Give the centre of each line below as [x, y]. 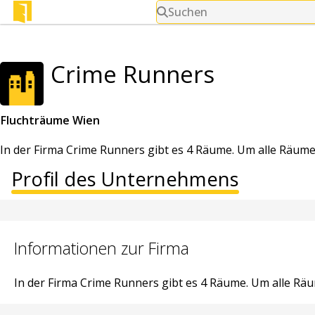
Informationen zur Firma [102, 248]
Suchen [188, 12]
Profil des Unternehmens [125, 179]
